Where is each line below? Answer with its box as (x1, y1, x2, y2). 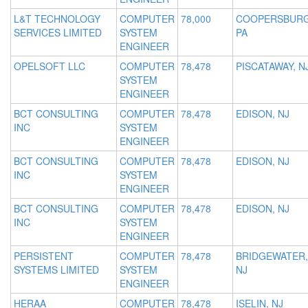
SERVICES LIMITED (14, 25, 102, 40)
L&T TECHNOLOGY (14, 12, 100, 26)
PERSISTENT (14, 249, 74, 263)
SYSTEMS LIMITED (14, 263, 99, 277)
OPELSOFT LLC (14, 59, 85, 74)
